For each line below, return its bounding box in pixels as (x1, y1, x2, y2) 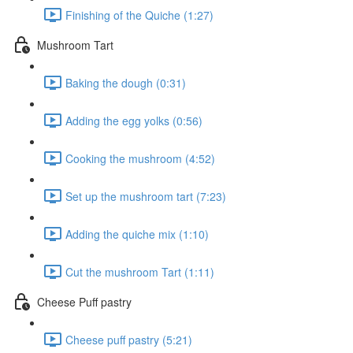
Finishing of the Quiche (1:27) (65, 6, 214, 23)
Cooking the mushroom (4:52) (65, 150, 215, 166)
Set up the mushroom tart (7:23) (65, 188, 226, 204)
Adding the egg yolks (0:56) (65, 112, 203, 128)
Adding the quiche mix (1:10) (65, 225, 209, 242)
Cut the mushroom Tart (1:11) (65, 263, 214, 280)
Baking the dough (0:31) (65, 74, 186, 91)
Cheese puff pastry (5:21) (65, 331, 192, 347)
